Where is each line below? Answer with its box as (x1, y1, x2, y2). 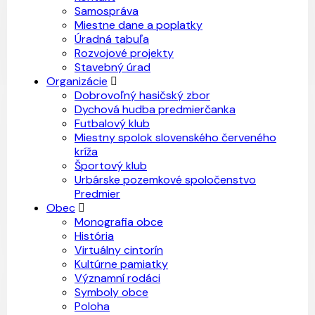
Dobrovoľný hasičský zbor (75, 88, 210, 103)
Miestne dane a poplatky (75, 18, 202, 32)
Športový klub (75, 158, 147, 173)
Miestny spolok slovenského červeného (75, 130, 276, 145)
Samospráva (75, 4, 139, 18)
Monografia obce (75, 214, 163, 229)
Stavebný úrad (75, 60, 150, 75)
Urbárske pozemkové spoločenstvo (75, 172, 256, 187)
